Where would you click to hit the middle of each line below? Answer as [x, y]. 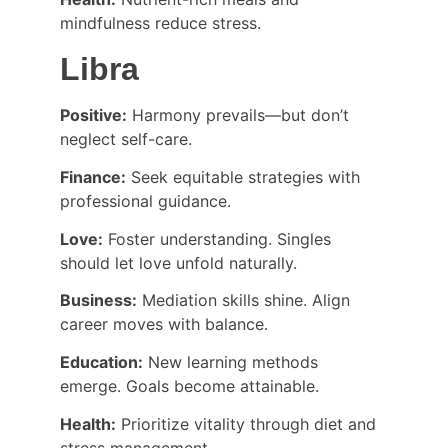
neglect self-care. [126, 139]
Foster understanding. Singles [219, 238]
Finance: [93, 176]
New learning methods [233, 362]
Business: [98, 300]
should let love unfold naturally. [178, 262]
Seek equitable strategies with [245, 176]
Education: [101, 362]
